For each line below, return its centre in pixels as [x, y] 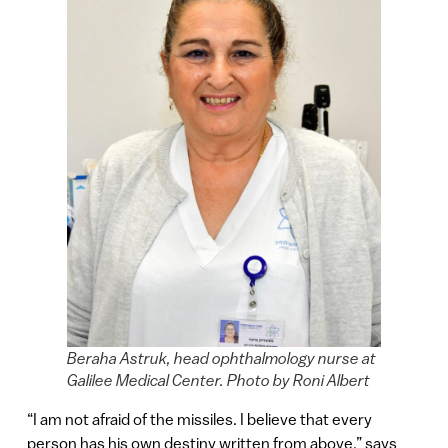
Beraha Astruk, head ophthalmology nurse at [221, 358]
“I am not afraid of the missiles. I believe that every [199, 419]
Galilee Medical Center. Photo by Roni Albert [218, 380]
